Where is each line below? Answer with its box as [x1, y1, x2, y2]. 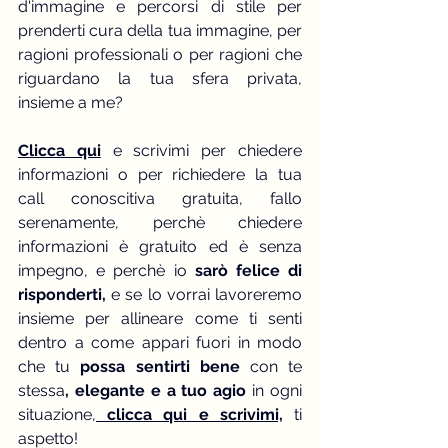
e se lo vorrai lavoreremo [106, 284, 302, 304]
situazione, [18, 404, 96, 424]
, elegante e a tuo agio [65, 380, 253, 400]
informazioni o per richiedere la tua [18, 164, 302, 184]
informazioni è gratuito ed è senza [18, 236, 302, 256]
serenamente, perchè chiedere [18, 212, 302, 232]
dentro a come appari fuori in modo [18, 332, 302, 352]
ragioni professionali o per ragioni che [18, 44, 302, 64]
